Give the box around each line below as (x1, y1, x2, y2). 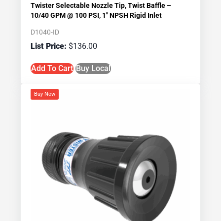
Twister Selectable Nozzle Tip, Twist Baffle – (31, 1, 172, 10)
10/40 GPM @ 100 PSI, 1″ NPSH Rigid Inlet (31, 11, 162, 20)
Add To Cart (31, 64, 74, 74)
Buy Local (76, 64, 111, 74)
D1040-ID (31, 28, 60, 37)
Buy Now (34, 91, 56, 98)
